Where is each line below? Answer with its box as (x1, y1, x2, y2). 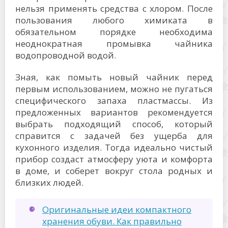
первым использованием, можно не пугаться (15, 83, 213, 95)
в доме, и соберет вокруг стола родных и (15, 165, 213, 177)
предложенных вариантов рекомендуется (15, 106, 213, 119)
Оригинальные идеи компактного (42, 204, 191, 216)
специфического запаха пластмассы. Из (15, 95, 213, 107)
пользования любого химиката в (15, 14, 213, 26)
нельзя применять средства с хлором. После (15, 3, 213, 15)
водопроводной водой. (15, 49, 116, 62)
